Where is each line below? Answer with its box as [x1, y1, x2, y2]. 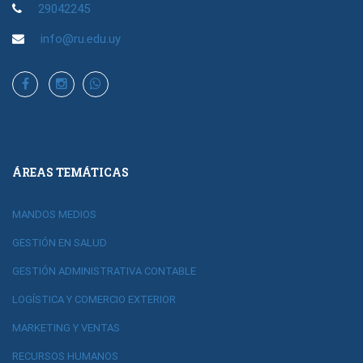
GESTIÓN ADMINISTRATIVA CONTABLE [12, 264, 196, 277]
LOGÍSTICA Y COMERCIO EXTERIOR [12, 293, 176, 305]
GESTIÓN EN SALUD [12, 236, 107, 249]
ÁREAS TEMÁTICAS [12, 164, 129, 180]
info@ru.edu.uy [41, 31, 121, 46]
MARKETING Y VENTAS [12, 321, 120, 334]
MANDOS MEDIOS [12, 207, 96, 220]
